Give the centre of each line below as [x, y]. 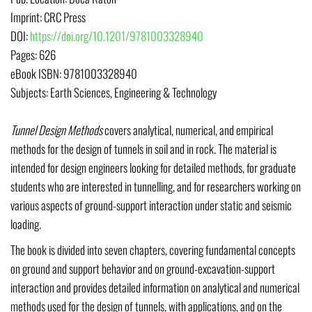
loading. [26, 224]
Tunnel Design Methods [56, 130]
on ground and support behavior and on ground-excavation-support [143, 269]
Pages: [25, 55]
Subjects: [30, 93]
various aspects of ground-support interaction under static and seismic [151, 205]
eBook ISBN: [37, 74]
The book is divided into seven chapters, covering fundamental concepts [153, 250]
